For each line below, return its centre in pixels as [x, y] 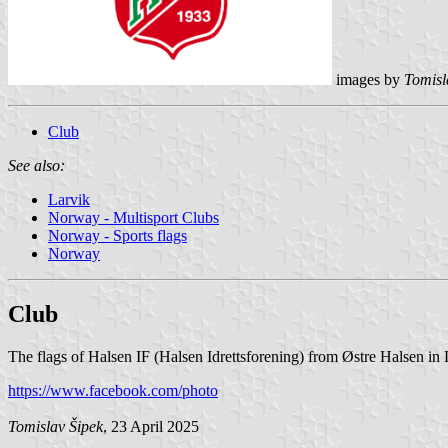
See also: [36, 165]
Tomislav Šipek [55, 426]
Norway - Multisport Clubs [133, 217]
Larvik [69, 199]
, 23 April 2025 [151, 426]
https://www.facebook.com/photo [113, 390]
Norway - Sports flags [117, 235]
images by [368, 79]
